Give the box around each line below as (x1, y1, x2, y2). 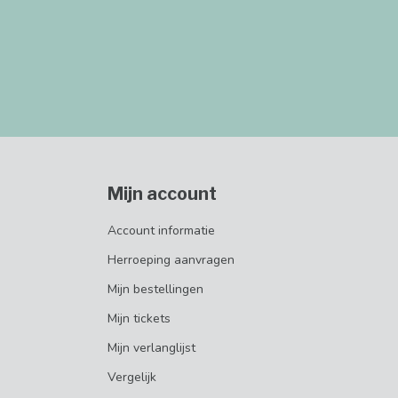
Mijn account (107, 182, 217, 204)
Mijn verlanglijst (107, 338, 195, 356)
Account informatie (107, 221, 215, 239)
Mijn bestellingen (107, 280, 203, 298)
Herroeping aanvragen (107, 251, 235, 268)
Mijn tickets (107, 309, 171, 327)
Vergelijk (107, 368, 156, 386)
